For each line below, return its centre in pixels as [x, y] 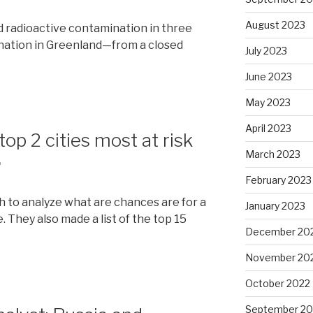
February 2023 [278, 180]
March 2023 [272, 154]
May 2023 [268, 102]
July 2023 [266, 50]
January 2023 [275, 205]
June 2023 [268, 76]
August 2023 [275, 24]
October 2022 [277, 283]
